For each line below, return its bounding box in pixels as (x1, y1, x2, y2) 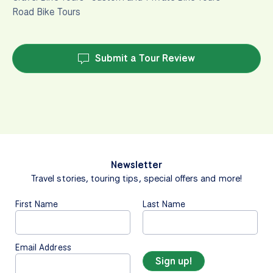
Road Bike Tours (12, 5, 80, 18)
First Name (15, 197, 58, 210)
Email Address (15, 241, 71, 253)
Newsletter (111, 158, 162, 171)
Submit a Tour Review (90, 51, 196, 65)
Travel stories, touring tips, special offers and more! (31, 172, 242, 185)
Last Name (143, 197, 186, 210)
